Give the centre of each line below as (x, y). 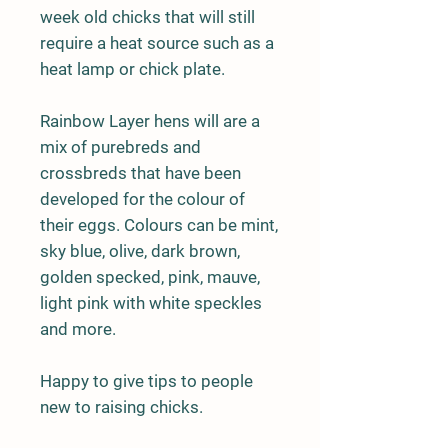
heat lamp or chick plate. (132, 68)
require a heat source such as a (157, 42)
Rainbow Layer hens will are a (150, 120)
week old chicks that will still (147, 16)
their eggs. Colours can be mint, (159, 224)
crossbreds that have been (140, 172)
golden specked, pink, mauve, (150, 276)
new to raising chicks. (121, 406)
